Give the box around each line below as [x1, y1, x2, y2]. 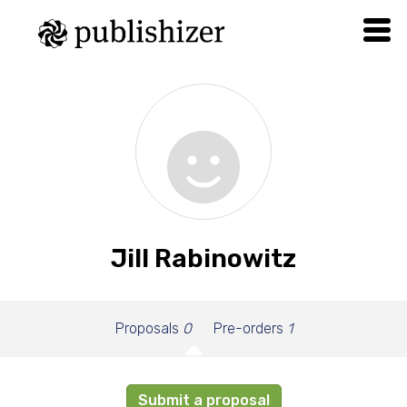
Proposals [114, 320, 183, 337]
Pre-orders [213, 320, 287, 337]
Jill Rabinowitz [111, 243, 296, 273]
